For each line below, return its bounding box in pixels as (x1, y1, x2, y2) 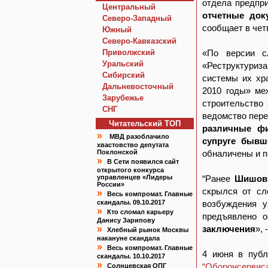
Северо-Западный (102, 14, 172, 23)
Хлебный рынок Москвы (107, 226, 188, 233)
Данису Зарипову (97, 217, 155, 224)
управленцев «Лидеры (97, 173, 172, 181)
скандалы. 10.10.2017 (97, 252, 165, 260)
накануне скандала (97, 234, 160, 242)
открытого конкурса (97, 166, 164, 173)
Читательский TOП (109, 119, 181, 128)
